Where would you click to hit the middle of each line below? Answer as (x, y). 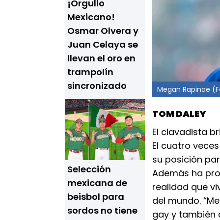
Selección (89, 169)
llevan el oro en (101, 58)
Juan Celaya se (103, 44)
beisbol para (96, 197)
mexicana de (97, 183)
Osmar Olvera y (103, 31)
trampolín (90, 72)
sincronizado (97, 86)
